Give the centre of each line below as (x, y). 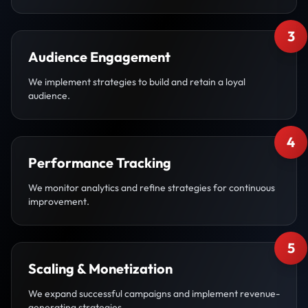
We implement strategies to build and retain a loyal (137, 82)
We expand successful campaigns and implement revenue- (154, 294)
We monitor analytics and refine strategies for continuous (152, 188)
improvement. (59, 201)
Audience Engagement (99, 57)
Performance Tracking (100, 163)
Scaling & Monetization (100, 268)
